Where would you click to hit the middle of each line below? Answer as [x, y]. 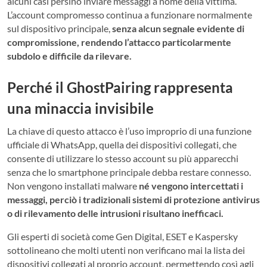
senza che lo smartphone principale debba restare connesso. [129, 172]
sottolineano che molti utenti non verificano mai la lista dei [126, 250]
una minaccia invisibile [80, 108]
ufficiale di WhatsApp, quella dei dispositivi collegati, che [122, 145]
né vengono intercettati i [191, 186]
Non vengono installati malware [73, 186]
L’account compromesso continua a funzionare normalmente [130, 14]
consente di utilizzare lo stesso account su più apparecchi [123, 159]
